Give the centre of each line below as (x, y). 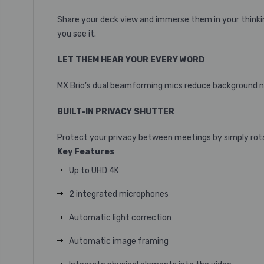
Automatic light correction (120, 218)
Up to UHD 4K (94, 171)
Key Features (86, 152)
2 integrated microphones (119, 194)
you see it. (77, 34)
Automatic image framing (119, 241)
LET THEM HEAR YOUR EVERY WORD (131, 60)
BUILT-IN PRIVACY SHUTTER (116, 112)
